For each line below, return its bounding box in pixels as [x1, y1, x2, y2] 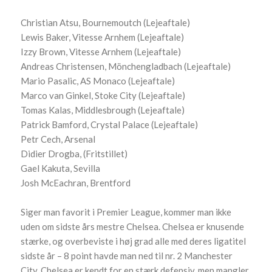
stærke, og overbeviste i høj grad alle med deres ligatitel [21, 236, 246, 247]
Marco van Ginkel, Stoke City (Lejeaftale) [21, 90, 186, 101]
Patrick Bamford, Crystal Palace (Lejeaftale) [21, 119, 199, 131]
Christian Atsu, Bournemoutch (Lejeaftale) [21, 17, 191, 29]
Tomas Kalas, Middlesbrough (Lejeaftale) [21, 104, 185, 116]
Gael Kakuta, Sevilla [21, 163, 101, 174]
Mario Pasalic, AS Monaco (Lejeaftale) [21, 75, 175, 87]
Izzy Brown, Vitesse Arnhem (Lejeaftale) [21, 46, 182, 58]
